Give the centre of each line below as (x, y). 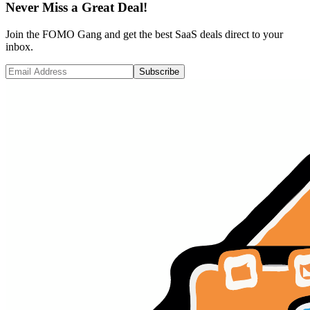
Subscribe (159, 71)
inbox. (19, 46)
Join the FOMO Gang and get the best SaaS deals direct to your (144, 34)
